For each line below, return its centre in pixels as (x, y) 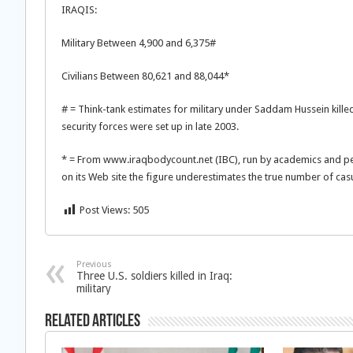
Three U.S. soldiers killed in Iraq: (154, 276)
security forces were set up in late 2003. (150, 126)
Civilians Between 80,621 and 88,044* (145, 76)
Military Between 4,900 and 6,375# (139, 43)
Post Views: (105, 210)
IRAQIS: (79, 10)
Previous (94, 264)
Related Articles (93, 322)
